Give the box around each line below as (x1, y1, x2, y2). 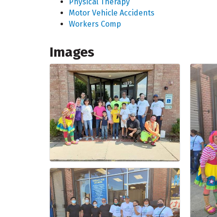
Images (49, 44, 94, 61)
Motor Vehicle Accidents (69, 8, 155, 18)
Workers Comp (69, 19, 121, 29)
